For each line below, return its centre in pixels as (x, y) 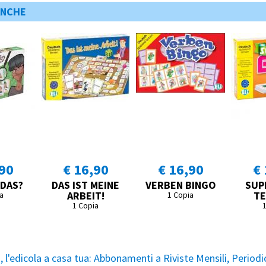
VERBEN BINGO (180, 185)
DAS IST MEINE (85, 185)
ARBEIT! (85, 196)
